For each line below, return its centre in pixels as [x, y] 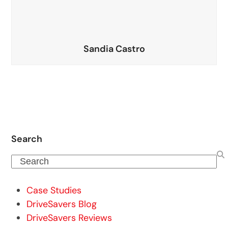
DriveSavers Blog [62, 204]
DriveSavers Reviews [69, 218]
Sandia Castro [114, 49]
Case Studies [54, 191]
